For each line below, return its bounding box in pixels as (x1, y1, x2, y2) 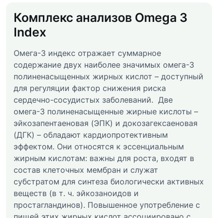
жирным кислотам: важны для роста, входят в (14, 153, 194, 163)
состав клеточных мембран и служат (14, 164, 158, 175)
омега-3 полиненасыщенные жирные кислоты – (14, 106, 198, 116)
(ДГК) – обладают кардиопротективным (14, 129, 168, 140)
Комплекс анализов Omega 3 (14, 10, 187, 25)
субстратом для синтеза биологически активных (14, 176, 204, 186)
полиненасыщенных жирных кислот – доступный (14, 71, 203, 81)
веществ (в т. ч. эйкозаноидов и (14, 188, 139, 198)
